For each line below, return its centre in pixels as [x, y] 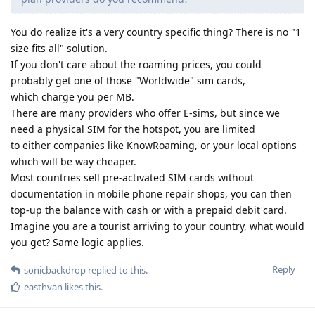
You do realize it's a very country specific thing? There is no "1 [156, 32]
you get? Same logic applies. [77, 242]
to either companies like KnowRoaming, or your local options [154, 145]
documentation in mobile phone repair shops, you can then [151, 193]
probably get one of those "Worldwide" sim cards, [128, 80]
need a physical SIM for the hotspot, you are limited [133, 129]
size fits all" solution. [59, 48]
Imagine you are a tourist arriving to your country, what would [157, 226]
